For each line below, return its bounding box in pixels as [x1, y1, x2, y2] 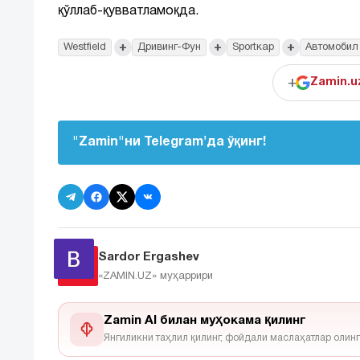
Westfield [63, 43, 106, 53]
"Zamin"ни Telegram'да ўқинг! [72, 137, 266, 149]
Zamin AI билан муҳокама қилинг [104, 314, 306, 326]
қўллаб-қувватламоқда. [58, 6, 198, 18]
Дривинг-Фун [137, 43, 201, 53]
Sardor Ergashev [98, 251, 199, 263]
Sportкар [232, 43, 274, 53]
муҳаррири [160, 271, 213, 281]
